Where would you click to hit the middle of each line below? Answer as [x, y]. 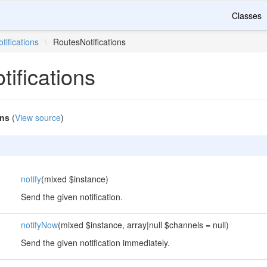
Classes [247, 15]
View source [38, 117]
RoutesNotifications [90, 42]
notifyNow [39, 225]
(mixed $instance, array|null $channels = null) [143, 225]
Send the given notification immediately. [95, 243]
